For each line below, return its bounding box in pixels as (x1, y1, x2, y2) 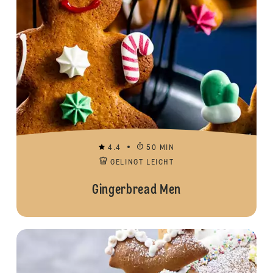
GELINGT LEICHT (110, 159, 174, 166)
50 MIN (146, 144, 175, 152)
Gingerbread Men (92, 183, 181, 197)
